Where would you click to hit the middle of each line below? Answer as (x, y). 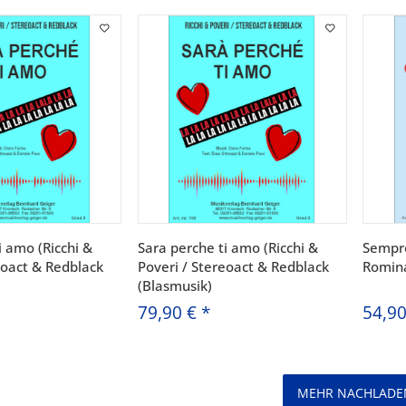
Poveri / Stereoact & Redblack (233, 267)
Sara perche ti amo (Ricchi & (227, 248)
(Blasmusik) (174, 286)
